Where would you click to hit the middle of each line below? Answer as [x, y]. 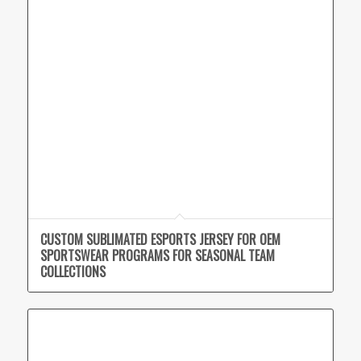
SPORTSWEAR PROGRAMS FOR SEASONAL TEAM [157, 256]
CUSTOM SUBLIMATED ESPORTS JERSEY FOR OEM [160, 240]
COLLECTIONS [73, 272]
